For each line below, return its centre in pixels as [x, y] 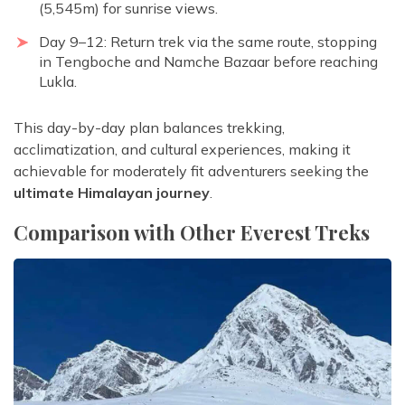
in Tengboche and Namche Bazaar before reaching [208, 62]
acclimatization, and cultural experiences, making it [182, 150]
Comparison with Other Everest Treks [192, 233]
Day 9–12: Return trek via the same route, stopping [208, 42]
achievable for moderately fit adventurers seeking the [191, 171]
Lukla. [58, 82]
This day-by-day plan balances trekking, [149, 128]
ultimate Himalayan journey [112, 193]
